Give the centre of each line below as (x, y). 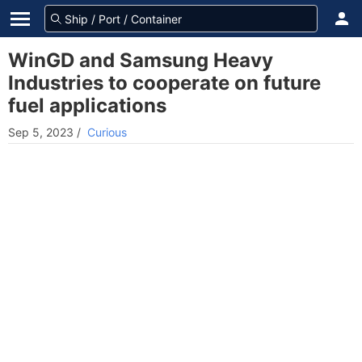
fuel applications (87, 105)
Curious (107, 132)
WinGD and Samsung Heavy (141, 60)
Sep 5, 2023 (41, 132)
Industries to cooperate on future (164, 83)
